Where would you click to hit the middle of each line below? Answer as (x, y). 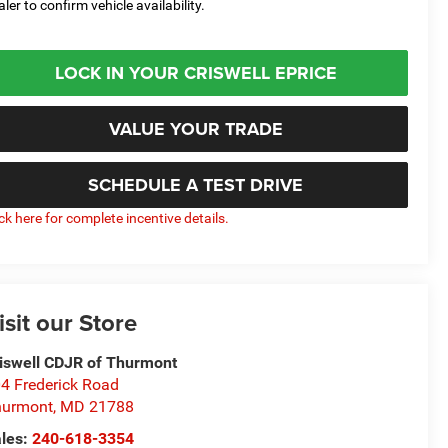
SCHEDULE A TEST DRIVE (195, 184)
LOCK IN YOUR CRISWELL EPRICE (195, 72)
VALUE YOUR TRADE (195, 128)
